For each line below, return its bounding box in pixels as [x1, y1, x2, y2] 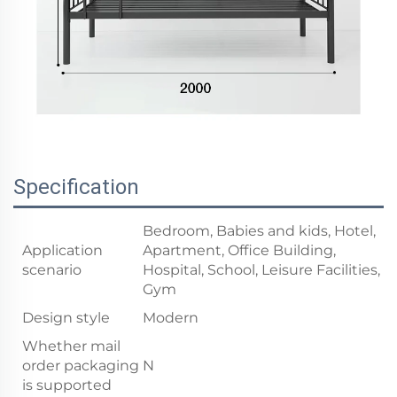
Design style [22, 309, 110, 327]
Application [22, 242, 103, 260]
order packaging [22, 357, 139, 375]
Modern [143, 309, 198, 327]
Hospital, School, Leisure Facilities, [143, 261, 380, 279]
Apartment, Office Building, [143, 242, 336, 260]
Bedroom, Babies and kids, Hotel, [143, 222, 376, 240]
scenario [22, 261, 82, 279]
